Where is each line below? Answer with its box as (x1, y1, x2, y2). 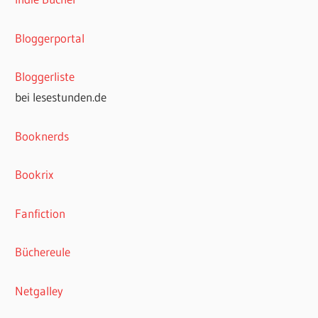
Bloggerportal (15, 30, 85, 45)
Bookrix (15, 167, 54, 182)
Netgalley (15, 283, 64, 298)
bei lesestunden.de (15, 89, 107, 105)
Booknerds (15, 128, 70, 143)
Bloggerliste (15, 69, 75, 84)
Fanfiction (15, 205, 66, 221)
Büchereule (15, 244, 71, 260)
